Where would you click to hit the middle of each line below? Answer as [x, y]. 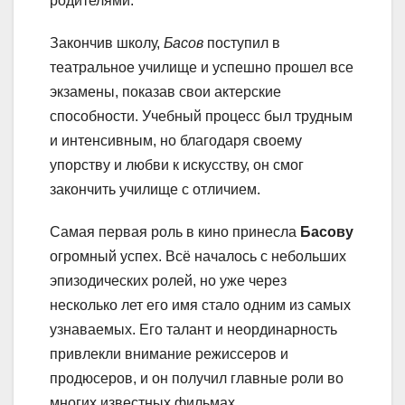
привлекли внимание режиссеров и [169, 354]
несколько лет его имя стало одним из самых [200, 306]
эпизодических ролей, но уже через [168, 281]
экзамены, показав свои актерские [165, 92]
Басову [327, 232]
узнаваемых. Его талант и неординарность [193, 330]
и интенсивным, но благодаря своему [176, 141]
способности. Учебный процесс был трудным [201, 117]
